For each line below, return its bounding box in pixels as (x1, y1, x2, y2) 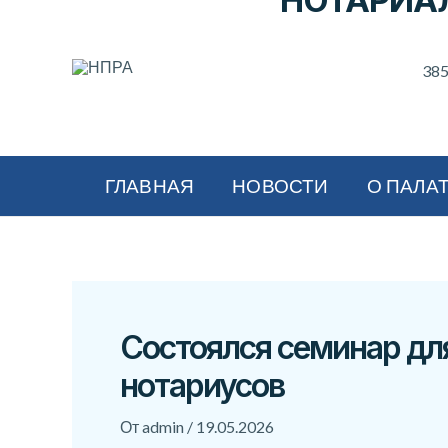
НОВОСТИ (232, 174, 329, 197)
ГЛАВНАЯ (104, 174, 195, 197)
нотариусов (120, 366, 284, 405)
